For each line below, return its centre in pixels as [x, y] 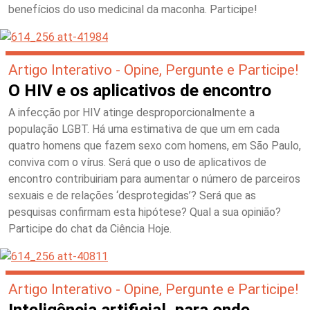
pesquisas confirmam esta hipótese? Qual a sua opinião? [145, 212]
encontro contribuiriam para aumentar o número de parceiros [154, 179]
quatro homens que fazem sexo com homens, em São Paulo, [155, 146]
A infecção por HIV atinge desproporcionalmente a [131, 112]
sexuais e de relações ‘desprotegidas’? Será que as [132, 195]
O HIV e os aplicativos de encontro [140, 90]
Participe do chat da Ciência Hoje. [90, 229]
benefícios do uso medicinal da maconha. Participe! [133, 9]
